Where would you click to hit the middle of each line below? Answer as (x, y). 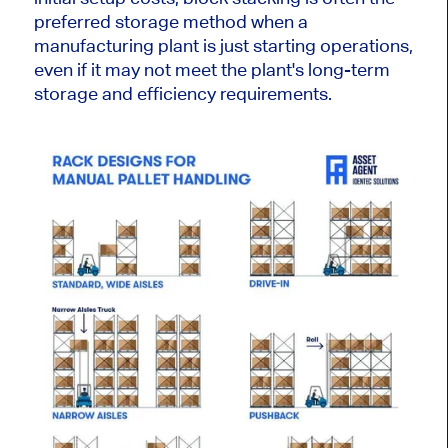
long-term (346, 69)
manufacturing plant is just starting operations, (223, 45)
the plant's (262, 69)
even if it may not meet (127, 69)
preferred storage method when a (170, 21)
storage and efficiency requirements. (182, 93)
